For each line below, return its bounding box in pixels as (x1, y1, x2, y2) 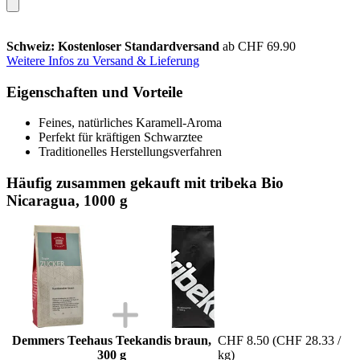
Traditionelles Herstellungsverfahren (39, 145, 222, 159)
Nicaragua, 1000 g (6, 191, 128, 209)
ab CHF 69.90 (223, 39, 296, 53)
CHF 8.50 (218, 333, 269, 347)
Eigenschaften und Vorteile (6, 83, 182, 100)
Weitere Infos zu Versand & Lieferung (6, 53, 199, 67)
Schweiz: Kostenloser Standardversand (6, 39, 223, 53)
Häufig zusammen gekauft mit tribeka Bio (6, 174, 284, 191)
